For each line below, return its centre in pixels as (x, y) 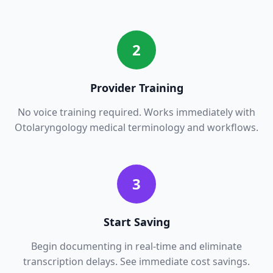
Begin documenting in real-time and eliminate (136, 246)
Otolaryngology (51, 127)
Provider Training (136, 87)
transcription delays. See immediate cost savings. (136, 261)
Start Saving (136, 222)
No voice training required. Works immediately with (136, 112)
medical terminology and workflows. (173, 127)
